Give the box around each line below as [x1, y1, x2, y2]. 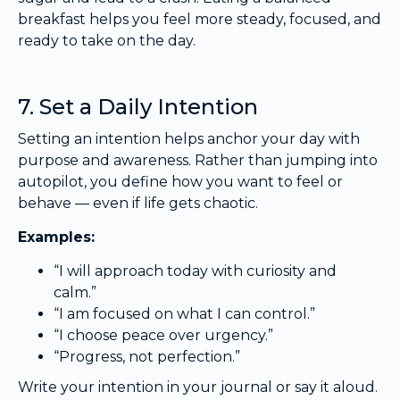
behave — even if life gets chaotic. [18, 194, 258, 212]
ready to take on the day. [18, 31, 196, 49]
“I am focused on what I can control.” [54, 305, 315, 323]
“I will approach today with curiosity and [54, 262, 337, 280]
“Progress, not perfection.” [54, 348, 240, 366]
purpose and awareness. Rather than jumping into [18, 151, 378, 169]
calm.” [54, 284, 96, 302]
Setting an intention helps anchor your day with [18, 129, 360, 147]
